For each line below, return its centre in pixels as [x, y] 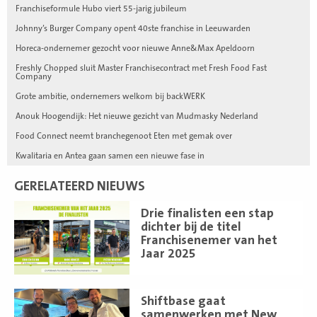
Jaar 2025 [169, 253]
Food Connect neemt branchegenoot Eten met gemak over [124, 136]
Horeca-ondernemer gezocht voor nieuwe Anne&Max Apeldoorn [135, 48]
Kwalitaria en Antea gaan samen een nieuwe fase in [110, 155]
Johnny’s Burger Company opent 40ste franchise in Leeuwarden [133, 28]
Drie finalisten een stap [208, 213]
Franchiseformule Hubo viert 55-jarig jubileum [101, 8]
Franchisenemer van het [209, 240]
